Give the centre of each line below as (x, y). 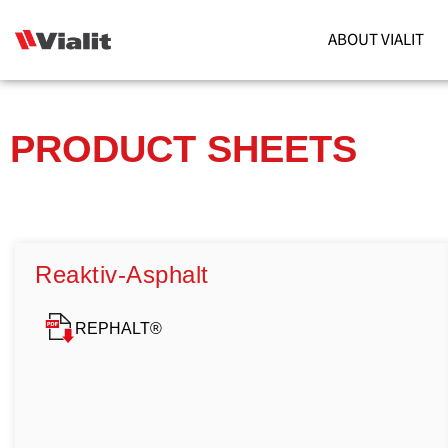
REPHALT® (118, 328)
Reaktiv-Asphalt (122, 274)
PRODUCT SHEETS (183, 149)
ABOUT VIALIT (375, 39)
